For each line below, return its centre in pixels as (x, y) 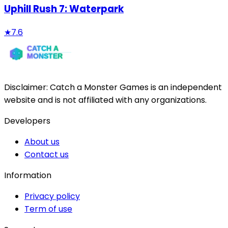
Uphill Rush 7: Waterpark (64, 9)
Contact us (47, 154)
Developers (27, 121)
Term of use (48, 209)
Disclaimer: (27, 87)
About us (42, 141)
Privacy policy (52, 196)
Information (28, 175)
